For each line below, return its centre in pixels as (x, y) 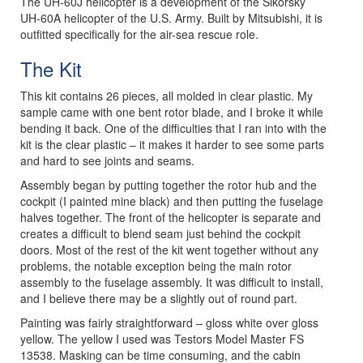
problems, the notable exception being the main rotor (156, 266)
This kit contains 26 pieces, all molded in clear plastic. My (167, 96)
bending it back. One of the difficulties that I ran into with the (173, 128)
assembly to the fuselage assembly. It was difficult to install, (172, 282)
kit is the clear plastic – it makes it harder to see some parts (172, 144)
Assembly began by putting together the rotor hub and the (169, 185)
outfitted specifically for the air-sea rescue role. (139, 34)
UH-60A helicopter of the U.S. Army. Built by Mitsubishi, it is (171, 18)
